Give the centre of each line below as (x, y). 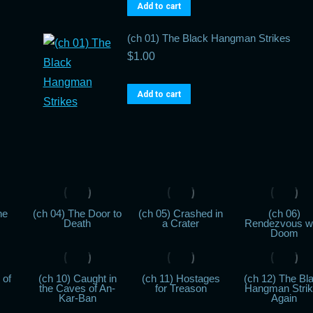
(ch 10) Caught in (77, 278)
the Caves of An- (78, 288)
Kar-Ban (77, 298)
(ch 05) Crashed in (181, 213)
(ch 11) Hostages (181, 278)
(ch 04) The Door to (78, 213)
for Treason (181, 288)
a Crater (181, 223)
